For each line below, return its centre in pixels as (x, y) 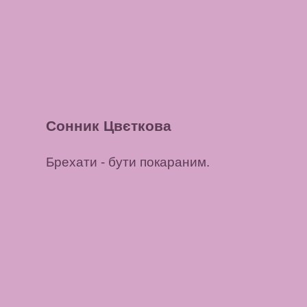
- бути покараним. (154, 162)
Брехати (72, 162)
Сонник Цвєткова (109, 125)
